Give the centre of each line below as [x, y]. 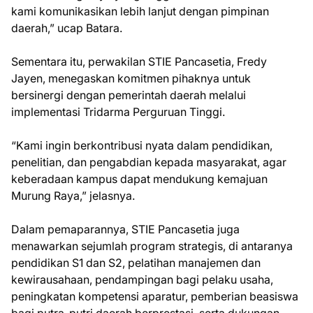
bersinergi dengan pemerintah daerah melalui [129, 95]
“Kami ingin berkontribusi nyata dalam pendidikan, [142, 146]
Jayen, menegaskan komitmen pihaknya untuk [131, 79]
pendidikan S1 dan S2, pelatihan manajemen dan [136, 263]
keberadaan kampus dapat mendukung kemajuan [139, 179]
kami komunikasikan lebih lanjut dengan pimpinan [140, 12]
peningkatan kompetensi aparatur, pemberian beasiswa [155, 297]
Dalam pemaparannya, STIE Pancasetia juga [125, 230]
